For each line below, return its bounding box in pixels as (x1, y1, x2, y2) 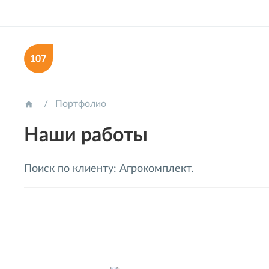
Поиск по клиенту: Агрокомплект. (24, 163, 193, 174)
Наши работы (24, 125, 148, 145)
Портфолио (55, 98, 106, 109)
